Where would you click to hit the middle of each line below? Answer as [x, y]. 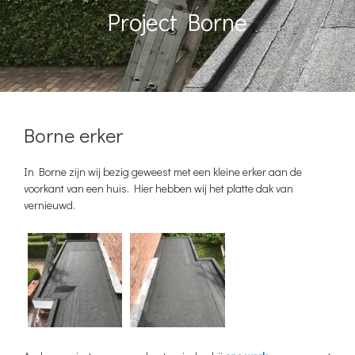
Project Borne [177, 22]
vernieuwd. [50, 205]
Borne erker [73, 136]
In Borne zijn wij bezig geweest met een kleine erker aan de [163, 172]
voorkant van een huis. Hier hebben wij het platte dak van [158, 189]
